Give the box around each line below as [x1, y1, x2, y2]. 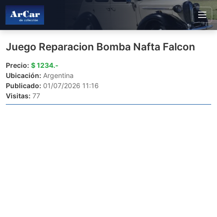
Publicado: [6, 81, 41, 90]
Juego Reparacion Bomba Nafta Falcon [6, 41, 195, 53]
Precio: [6, 61, 29, 69]
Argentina [41, 71, 74, 79]
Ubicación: [6, 71, 41, 79]
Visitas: [6, 92, 31, 100]
